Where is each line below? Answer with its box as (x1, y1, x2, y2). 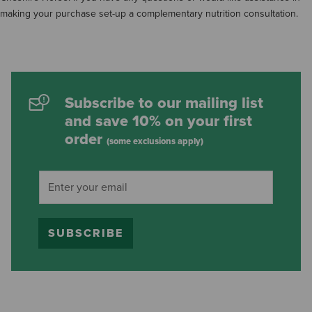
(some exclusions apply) (107, 135, 203, 147)
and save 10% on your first (65, 111, 252, 130)
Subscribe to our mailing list (65, 93, 263, 112)
